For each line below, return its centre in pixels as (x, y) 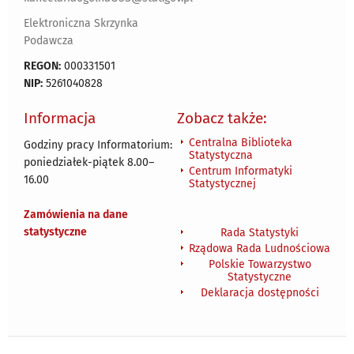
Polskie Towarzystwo (260, 264)
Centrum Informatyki (241, 171)
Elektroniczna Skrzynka (81, 23)
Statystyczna (221, 155)
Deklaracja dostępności (260, 292)
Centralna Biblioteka (241, 142)
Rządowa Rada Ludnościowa (260, 248)
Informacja (60, 118)
